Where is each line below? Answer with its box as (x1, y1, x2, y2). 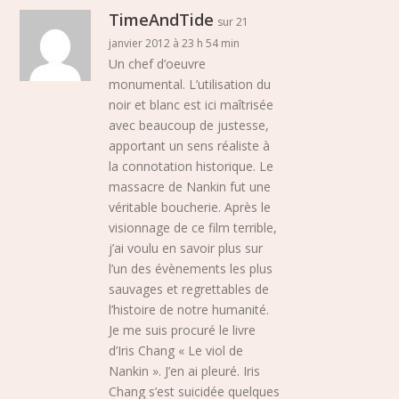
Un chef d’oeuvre (109, 55, 207, 73)
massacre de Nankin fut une (109, 178, 272, 196)
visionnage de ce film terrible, (109, 219, 278, 237)
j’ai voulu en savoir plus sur (109, 240, 264, 257)
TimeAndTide (109, 9, 215, 31)
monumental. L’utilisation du (109, 76, 272, 94)
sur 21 (217, 14, 249, 30)
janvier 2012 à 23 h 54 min (109, 36, 240, 52)
